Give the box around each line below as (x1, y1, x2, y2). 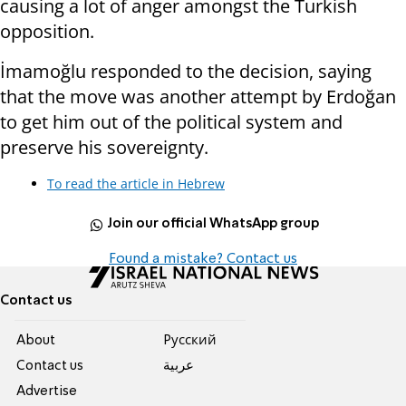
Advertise (16, 384, 78, 398)
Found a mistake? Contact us (109, 251, 297, 266)
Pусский (162, 333, 217, 347)
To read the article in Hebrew (47, 174, 225, 192)
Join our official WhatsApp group (107, 217, 320, 231)
